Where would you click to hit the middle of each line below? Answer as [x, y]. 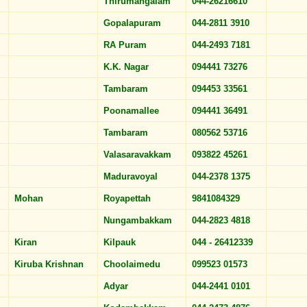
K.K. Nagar [127, 67]
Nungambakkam [139, 220]
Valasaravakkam [139, 155]
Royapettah [128, 198]
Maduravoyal [132, 176]
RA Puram [126, 45]
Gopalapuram [134, 23]
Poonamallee [133, 111]
